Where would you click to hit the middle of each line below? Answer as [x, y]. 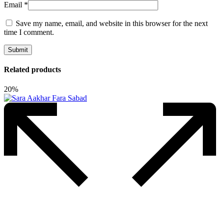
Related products [32, 70]
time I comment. [29, 32]
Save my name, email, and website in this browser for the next [112, 24]
